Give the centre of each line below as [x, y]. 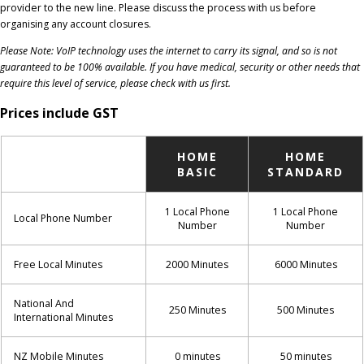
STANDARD [305, 172]
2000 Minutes [197, 265]
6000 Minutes [305, 265]
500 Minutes [305, 310]
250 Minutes [197, 310]
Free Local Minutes [58, 265]
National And [44, 304]
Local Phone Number [63, 219]
